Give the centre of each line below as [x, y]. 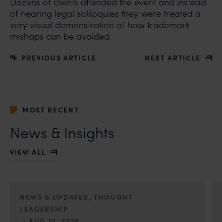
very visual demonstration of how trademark [100, 25]
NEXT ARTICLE [172, 58]
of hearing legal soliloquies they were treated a [105, 13]
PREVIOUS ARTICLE [59, 58]
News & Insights [62, 132]
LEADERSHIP [44, 209]
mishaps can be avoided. [61, 36]
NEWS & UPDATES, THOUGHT [77, 197]
